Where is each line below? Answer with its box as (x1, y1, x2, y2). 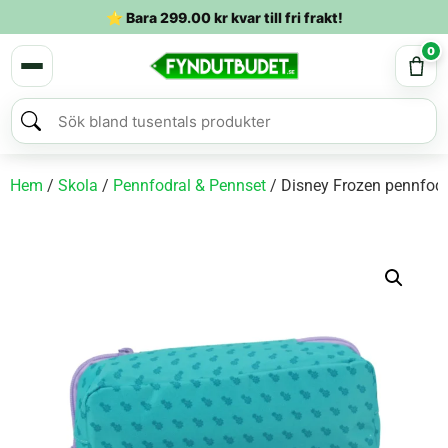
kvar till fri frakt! (227, 8, 343, 26)
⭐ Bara (105, 8, 160, 26)
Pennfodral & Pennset (113, 176, 266, 195)
